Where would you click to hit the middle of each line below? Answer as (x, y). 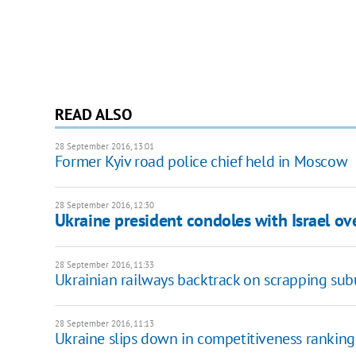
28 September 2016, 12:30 (104, 205)
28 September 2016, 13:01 (104, 146)
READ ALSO (93, 114)
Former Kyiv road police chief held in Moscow (201, 161)
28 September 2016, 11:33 (104, 264)
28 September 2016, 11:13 (104, 323)
